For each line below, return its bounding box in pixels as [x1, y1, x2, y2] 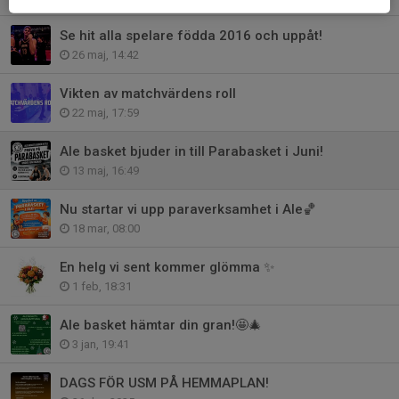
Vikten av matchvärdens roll [60, 85, 236, 102]
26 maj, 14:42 [69, 47, 139, 61]
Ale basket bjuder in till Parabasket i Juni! [60, 142, 323, 159]
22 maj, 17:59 [69, 105, 139, 119]
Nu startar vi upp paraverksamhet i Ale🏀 [60, 200, 316, 217]
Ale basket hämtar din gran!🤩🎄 [60, 316, 262, 333]
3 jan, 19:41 [69, 337, 129, 351]
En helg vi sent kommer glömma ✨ [60, 258, 274, 275]
